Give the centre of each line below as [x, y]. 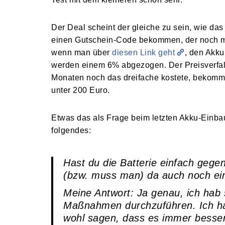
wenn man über [82, 53]
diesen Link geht [143, 53]
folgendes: [71, 131]
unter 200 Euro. [81, 90]
